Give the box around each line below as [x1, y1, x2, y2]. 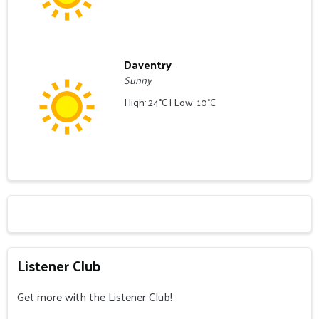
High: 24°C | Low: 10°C [124, 93, 216, 111]
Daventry [124, 53, 172, 75]
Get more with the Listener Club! [17, 286, 173, 307]
